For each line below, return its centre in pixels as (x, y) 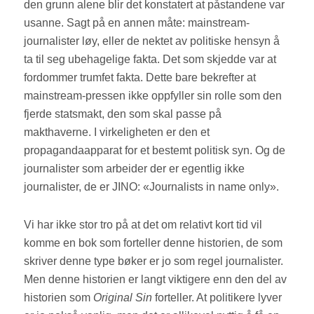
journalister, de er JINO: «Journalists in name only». (156, 187)
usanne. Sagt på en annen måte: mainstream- (137, 23)
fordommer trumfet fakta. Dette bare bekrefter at (140, 78)
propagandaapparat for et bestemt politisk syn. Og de (155, 151)
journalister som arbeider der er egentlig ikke (135, 169)
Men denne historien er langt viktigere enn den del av (156, 280)
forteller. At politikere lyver (219, 298)
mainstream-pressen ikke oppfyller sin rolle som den (153, 96)
